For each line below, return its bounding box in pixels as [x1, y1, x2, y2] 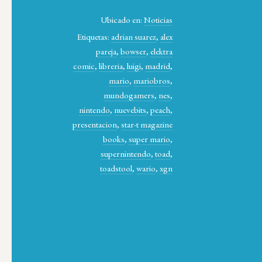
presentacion [73, 118, 118, 130]
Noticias [144, 13, 173, 25]
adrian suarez [111, 30, 157, 42]
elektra [150, 45, 173, 57]
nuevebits [114, 104, 147, 115]
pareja [96, 45, 117, 57]
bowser [120, 45, 147, 57]
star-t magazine [121, 118, 173, 130]
